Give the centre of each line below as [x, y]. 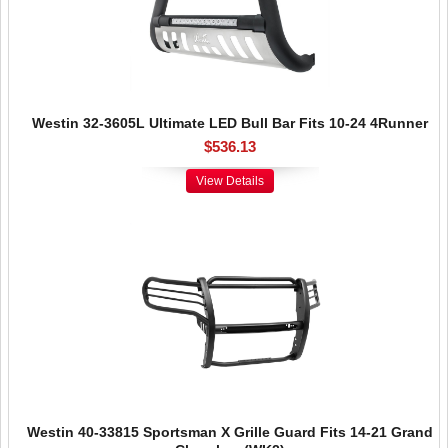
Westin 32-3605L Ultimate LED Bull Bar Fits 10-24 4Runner [230, 123]
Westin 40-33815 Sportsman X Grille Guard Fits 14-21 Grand [230, 432]
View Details [230, 181]
